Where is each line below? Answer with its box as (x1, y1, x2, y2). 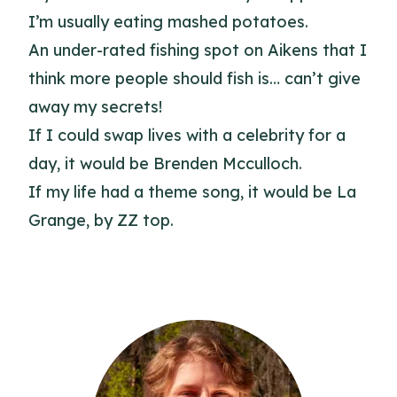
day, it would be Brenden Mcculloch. (28, 153, 302, 174)
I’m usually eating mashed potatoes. (28, 12, 308, 32)
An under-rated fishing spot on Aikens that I (28, 40, 367, 60)
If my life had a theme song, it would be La (28, 182, 356, 202)
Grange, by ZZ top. (28, 210, 174, 230)
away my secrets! (28, 97, 162, 117)
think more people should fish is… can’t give (28, 68, 361, 89)
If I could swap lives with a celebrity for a (28, 125, 346, 145)
